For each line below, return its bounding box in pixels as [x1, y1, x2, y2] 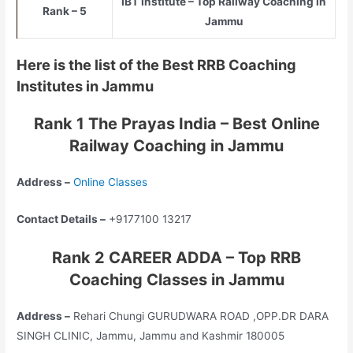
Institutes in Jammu [17, 77, 154, 95]
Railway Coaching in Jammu [69, 136, 284, 156]
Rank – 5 [43, 4, 87, 17]
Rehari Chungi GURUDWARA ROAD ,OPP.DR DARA [70, 310, 329, 323]
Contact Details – [17, 213, 106, 226]
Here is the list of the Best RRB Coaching [17, 56, 297, 74]
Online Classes [73, 176, 148, 189]
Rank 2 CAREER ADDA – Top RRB [52, 248, 301, 268]
